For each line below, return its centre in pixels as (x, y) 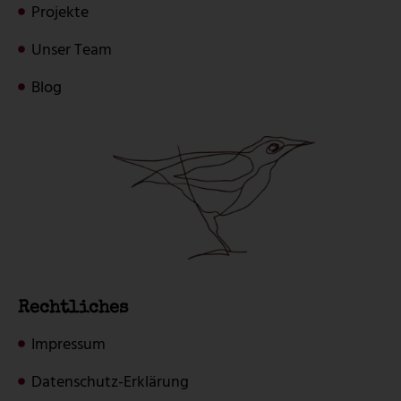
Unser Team (72, 49)
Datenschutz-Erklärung (110, 381)
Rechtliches (73, 308)
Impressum (68, 344)
